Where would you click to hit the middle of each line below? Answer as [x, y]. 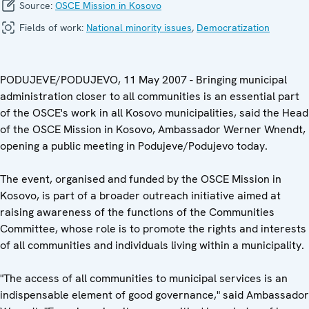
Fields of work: [51, 27]
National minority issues [139, 27]
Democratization [233, 27]
